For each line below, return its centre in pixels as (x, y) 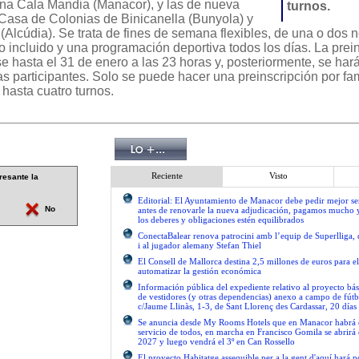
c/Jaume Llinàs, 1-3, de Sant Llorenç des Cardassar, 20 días (247, 306)
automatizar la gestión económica (200, 271)
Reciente (167, 175)
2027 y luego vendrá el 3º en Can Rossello (216, 341)
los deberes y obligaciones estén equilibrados (221, 220)
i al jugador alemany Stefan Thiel (200, 245)
